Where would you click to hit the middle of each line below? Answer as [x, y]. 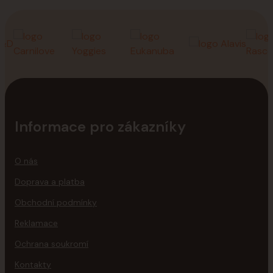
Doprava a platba [50, 182]
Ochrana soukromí [51, 244]
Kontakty [33, 264]
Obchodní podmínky [56, 202]
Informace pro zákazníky [100, 126]
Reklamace [36, 223]
